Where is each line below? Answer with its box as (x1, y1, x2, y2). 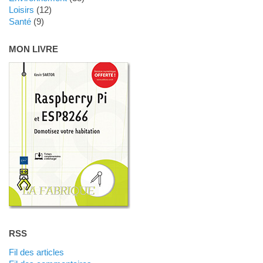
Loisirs (13, 5, 34, 15)
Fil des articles (14, 247, 64, 258)
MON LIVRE (8, 44, 58, 55)
